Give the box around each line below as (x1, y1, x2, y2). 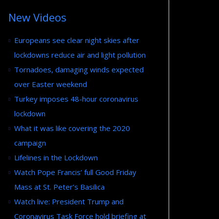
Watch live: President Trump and (14, 196, 124, 206)
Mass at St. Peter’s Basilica (14, 181, 105, 192)
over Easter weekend (14, 79, 87, 89)
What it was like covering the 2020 (14, 123, 130, 133)
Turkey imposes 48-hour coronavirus (14, 93, 138, 104)
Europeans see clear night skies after (14, 35, 139, 45)
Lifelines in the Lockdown (14, 152, 98, 162)
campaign (14, 137, 46, 148)
